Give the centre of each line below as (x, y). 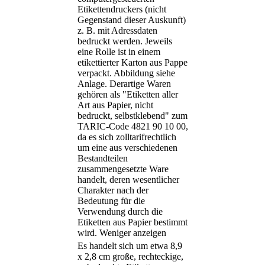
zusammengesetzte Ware (123, 169)
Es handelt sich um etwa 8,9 (130, 246)
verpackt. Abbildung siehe (126, 73)
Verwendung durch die (120, 212)
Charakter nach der (113, 190)
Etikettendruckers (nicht (122, 9)
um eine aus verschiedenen (127, 148)
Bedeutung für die (111, 201)
